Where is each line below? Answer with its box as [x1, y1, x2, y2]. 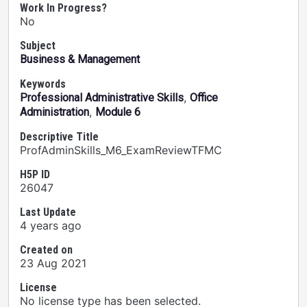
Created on [20, 243, 73, 256]
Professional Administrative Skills [20, 91, 184, 104]
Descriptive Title [20, 130, 99, 143]
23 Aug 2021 [20, 256, 86, 270]
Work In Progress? [20, 1, 107, 14]
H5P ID [20, 168, 50, 181]
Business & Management [20, 53, 140, 66]
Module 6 [95, 106, 140, 119]
